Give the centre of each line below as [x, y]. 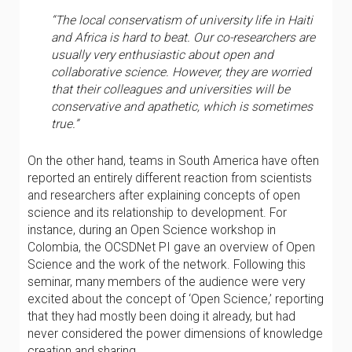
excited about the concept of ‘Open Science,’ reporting [176, 299]
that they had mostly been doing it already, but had [161, 316]
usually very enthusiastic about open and [162, 55]
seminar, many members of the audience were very [166, 282]
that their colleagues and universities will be [170, 89]
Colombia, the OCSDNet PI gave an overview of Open [171, 247]
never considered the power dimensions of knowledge [175, 334]
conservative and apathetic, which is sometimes [182, 106]
